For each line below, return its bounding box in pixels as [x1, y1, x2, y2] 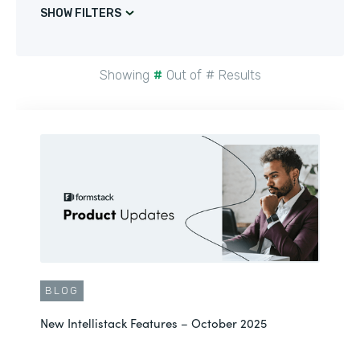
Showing [99, 67, 149, 83]
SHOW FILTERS [40, 6, 121, 20]
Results [218, 67, 261, 83]
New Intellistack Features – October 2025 [40, 314, 267, 331]
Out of [166, 67, 202, 83]
